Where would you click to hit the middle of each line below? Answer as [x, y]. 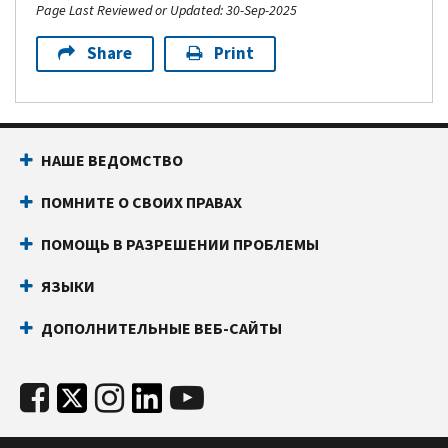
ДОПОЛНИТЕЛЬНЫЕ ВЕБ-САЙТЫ [161, 328]
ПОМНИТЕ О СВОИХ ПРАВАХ [141, 202]
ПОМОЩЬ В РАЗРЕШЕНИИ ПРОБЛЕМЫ [180, 244]
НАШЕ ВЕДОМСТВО [112, 160]
